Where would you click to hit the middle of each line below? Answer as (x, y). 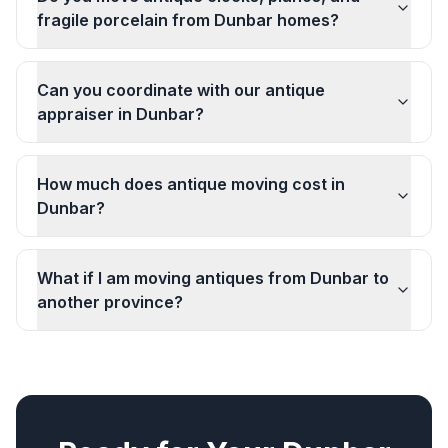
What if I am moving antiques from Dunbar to (213, 278)
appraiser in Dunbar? (120, 114)
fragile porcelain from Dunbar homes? (188, 20)
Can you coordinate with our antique (181, 90)
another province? (110, 302)
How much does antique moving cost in (191, 184)
